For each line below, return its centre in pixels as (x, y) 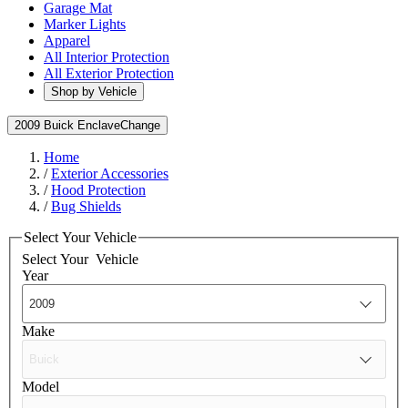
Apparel (67, 41)
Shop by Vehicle (94, 92)
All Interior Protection (107, 57)
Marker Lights (85, 24)
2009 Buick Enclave (67, 125)
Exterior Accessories (110, 173)
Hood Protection (98, 190)
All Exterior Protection (109, 73)
